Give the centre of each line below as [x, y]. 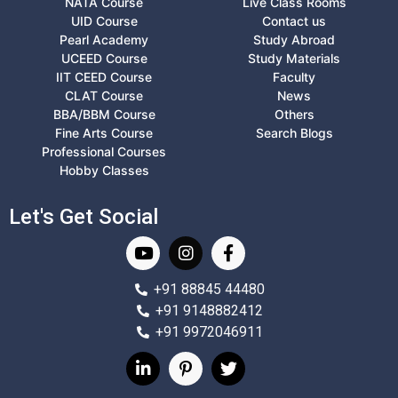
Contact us [294, 20]
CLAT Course [104, 95]
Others [294, 114]
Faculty [294, 76]
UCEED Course [104, 58]
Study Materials [294, 58]
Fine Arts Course [104, 132]
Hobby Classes [104, 170]
